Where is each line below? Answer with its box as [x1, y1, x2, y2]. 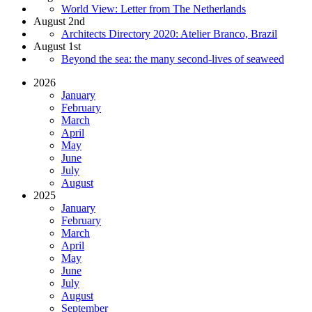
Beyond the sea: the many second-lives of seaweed [61, 52, 284, 65]
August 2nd [33, 15, 85, 27]
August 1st [33, 40, 81, 52]
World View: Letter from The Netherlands [61, 2, 246, 15]
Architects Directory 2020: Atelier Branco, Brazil [61, 27, 277, 40]
